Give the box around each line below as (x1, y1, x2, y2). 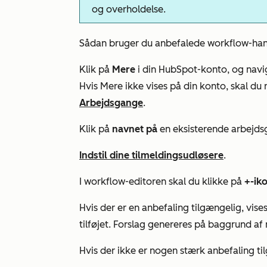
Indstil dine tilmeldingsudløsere (79, 150, 223, 161)
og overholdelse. (92, 4, 166, 15)
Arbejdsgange (79, 97, 143, 108)
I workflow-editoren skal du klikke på (79, 176, 244, 187)
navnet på (112, 123, 160, 135)
